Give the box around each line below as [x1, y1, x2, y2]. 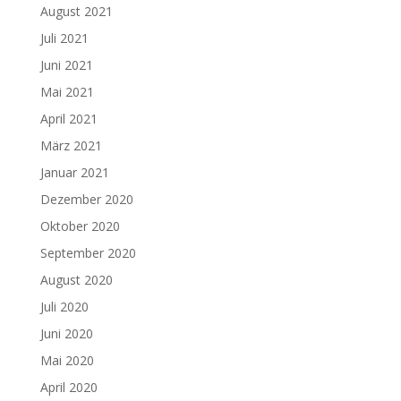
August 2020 [39, 271, 113, 288]
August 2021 [39, 3, 113, 20]
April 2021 [39, 110, 98, 127]
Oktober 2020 [39, 218, 120, 235]
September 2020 [39, 244, 136, 261]
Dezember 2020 [39, 191, 133, 208]
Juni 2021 [39, 56, 93, 73]
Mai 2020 [39, 352, 94, 369]
